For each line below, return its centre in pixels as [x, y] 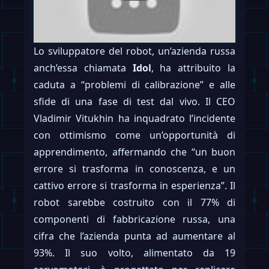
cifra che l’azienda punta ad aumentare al [134, 236]
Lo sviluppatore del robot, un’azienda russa [134, 51]
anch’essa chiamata [83, 68]
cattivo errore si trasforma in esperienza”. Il [134, 185]
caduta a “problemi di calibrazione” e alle [134, 84]
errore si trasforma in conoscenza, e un [134, 168]
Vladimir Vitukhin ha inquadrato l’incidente [134, 118]
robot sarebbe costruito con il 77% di [134, 202]
